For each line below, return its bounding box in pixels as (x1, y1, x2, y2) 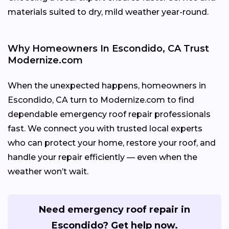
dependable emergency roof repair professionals (8, 109, 211, 120)
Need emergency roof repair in (39, 204, 190, 216)
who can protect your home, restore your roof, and (8, 138, 216, 148)
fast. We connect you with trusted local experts (8, 124, 202, 134)
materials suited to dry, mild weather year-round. (8, 7, 209, 17)
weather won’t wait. (8, 167, 88, 177)
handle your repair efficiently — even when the (8, 152, 197, 163)
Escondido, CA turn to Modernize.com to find (8, 95, 194, 105)
